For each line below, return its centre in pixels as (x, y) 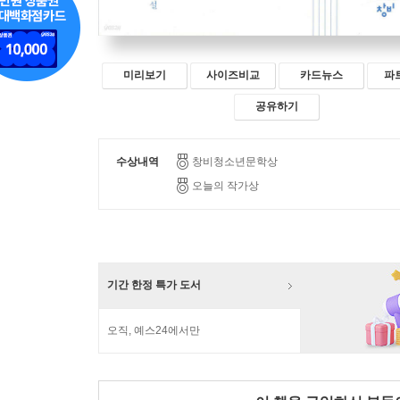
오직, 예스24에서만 (154, 330)
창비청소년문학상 (235, 162)
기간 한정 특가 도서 (154, 285)
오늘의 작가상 (225, 186)
